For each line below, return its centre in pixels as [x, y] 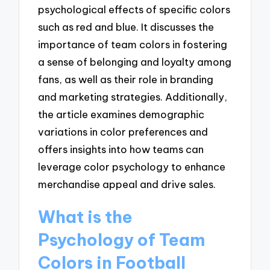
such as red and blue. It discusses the [126, 27]
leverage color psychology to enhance [132, 167]
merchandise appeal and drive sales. [127, 184]
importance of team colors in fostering [133, 44]
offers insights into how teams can [121, 149]
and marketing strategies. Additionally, [133, 97]
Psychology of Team [122, 239]
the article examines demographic [121, 114]
